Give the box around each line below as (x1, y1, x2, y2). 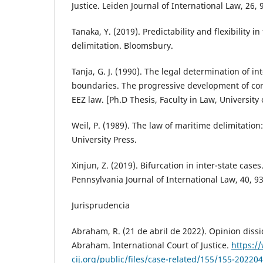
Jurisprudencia (72, 200, 130, 211)
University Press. (72, 134, 137, 146)
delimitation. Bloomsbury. (72, 40, 173, 52)
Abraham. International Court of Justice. (72, 240, 231, 251)
